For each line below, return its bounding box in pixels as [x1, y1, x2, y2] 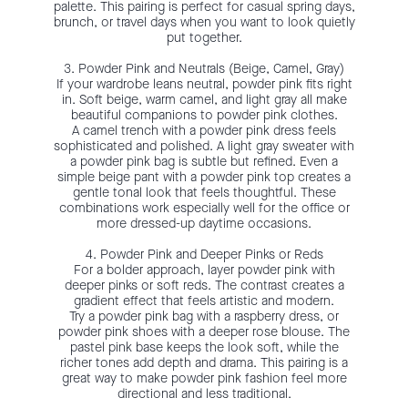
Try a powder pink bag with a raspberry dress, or [69, 307, 339, 325]
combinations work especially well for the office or [58, 199, 350, 217]
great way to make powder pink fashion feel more [61, 369, 347, 387]
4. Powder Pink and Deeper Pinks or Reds [85, 245, 323, 263]
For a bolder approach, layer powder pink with [73, 260, 335, 279]
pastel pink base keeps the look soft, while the [69, 338, 339, 356]
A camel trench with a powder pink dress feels [72, 121, 336, 139]
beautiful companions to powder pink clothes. [70, 106, 338, 124]
